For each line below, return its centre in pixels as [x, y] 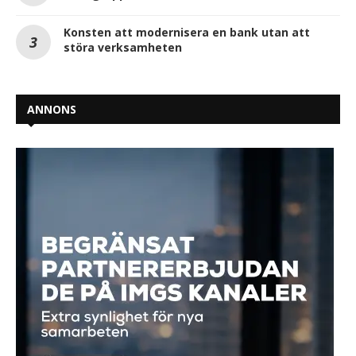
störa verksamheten [123, 47]
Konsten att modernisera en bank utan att [187, 32]
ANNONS [52, 109]
